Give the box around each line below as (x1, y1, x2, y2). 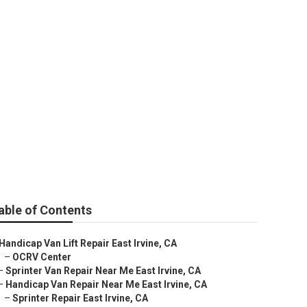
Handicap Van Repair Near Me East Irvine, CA (5, 279, 207, 290)
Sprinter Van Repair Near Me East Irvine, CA (5, 265, 201, 276)
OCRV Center (12, 251, 71, 262)
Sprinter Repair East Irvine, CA (12, 293, 148, 304)
